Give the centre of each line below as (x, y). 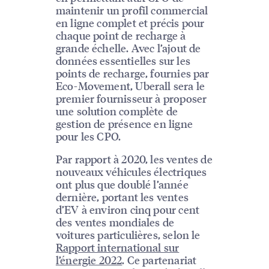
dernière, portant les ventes (122, 197)
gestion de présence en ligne (124, 124)
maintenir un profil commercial (132, 10)
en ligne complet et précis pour (130, 23)
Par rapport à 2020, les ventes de (134, 159)
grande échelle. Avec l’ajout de (128, 48)
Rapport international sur (117, 247)
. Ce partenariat (159, 260)
